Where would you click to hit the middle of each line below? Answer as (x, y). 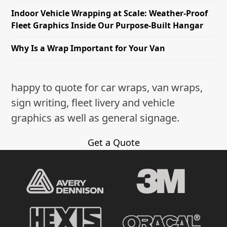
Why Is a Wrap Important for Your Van (88, 48)
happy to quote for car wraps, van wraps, (107, 87)
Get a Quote (113, 142)
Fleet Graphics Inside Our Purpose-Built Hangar (107, 25)
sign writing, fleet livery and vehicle (93, 102)
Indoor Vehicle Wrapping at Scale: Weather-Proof (110, 13)
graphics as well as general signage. (96, 118)
